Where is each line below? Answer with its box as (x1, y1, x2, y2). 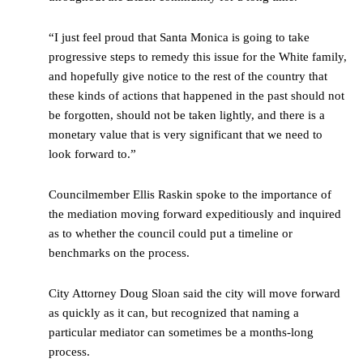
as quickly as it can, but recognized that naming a (49, 306, 299, 320)
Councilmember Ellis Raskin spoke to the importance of (49, 188, 331, 202)
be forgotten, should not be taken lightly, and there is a (49, 109, 325, 122)
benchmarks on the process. (49, 246, 190, 260)
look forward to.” (49, 147, 136, 161)
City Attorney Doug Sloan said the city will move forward (49, 287, 340, 301)
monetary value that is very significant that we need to (49, 128, 322, 142)
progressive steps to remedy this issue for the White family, (49, 50, 347, 64)
